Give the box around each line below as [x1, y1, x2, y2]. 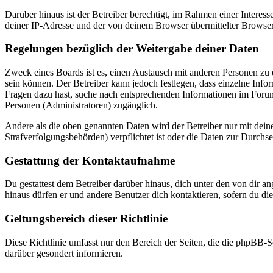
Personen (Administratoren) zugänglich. [5, 100, 158, 110]
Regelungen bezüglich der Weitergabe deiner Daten [5, 42, 259, 55]
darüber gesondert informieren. [5, 247, 123, 258]
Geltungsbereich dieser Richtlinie [5, 212, 168, 225]
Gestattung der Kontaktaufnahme [5, 154, 175, 167]
